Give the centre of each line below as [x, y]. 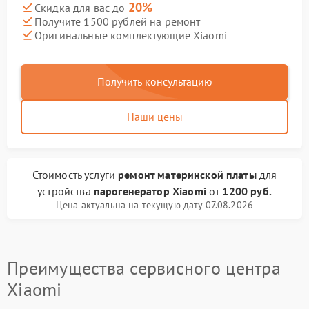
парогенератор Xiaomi [150, 191]
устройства [66, 191]
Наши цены [154, 117]
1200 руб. [247, 191]
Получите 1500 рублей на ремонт [118, 21]
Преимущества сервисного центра [144, 268]
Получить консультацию [154, 81]
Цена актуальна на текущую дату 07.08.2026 [154, 205]
